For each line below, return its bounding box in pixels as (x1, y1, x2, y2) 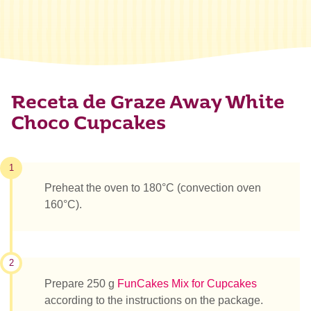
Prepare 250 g (44, 277, 117, 289)
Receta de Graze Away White (11, 95, 285, 113)
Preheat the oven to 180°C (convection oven (44, 182, 261, 194)
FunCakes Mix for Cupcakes (117, 277, 257, 289)
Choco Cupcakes (11, 116, 166, 134)
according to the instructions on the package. (44, 294, 263, 306)
